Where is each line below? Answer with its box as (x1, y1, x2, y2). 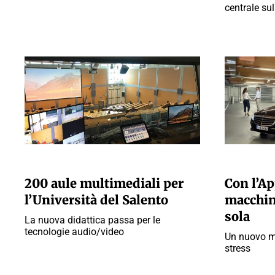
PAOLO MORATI (25, 158, 80, 167)
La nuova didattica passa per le (25, 214, 160, 226)
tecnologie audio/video (25, 226, 124, 238)
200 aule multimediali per (25, 176, 184, 191)
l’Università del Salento (25, 192, 168, 207)
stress (225, 242, 250, 254)
